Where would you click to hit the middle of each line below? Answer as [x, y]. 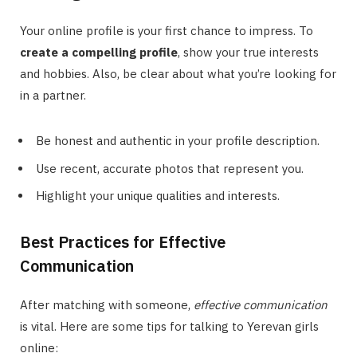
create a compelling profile [99, 53]
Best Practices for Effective [123, 242]
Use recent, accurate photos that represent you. [170, 168]
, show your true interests [248, 53]
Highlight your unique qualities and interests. [158, 196]
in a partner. [53, 96]
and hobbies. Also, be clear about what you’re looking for [178, 74]
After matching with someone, [107, 305]
